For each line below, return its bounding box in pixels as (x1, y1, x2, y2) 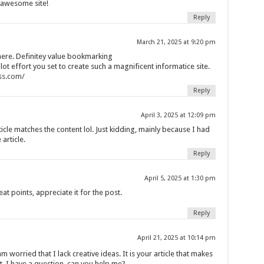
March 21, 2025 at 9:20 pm (136, 38, 216, 46)
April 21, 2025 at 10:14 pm (137, 233, 216, 242)
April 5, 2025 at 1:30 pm (144, 174, 216, 182)
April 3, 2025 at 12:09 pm (140, 111, 216, 119)
